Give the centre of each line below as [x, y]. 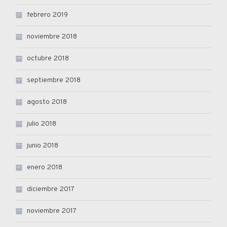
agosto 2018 [47, 102]
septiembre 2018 [54, 80]
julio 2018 [42, 124]
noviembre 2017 [52, 211]
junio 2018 [43, 145]
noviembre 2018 [52, 36]
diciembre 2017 [51, 189]
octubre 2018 [48, 58]
